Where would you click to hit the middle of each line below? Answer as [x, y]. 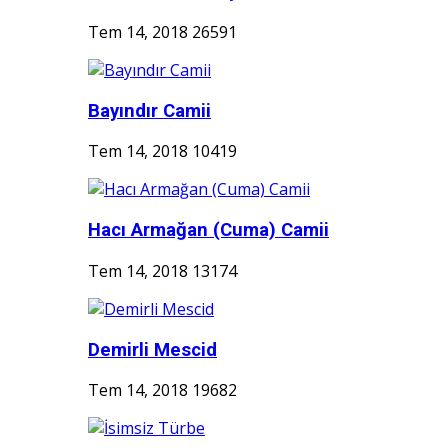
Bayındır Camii [149, 110]
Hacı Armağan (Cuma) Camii [208, 230]
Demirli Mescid [152, 349]
